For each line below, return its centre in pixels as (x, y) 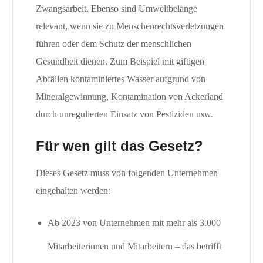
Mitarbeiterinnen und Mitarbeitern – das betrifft (135, 247)
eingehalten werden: (73, 191)
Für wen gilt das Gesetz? (119, 146)
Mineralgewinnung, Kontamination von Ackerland (129, 97)
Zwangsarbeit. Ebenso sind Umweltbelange (116, 9)
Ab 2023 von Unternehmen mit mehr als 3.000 (134, 223)
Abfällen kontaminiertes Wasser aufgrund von (120, 79)
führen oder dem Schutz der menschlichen (113, 44)
